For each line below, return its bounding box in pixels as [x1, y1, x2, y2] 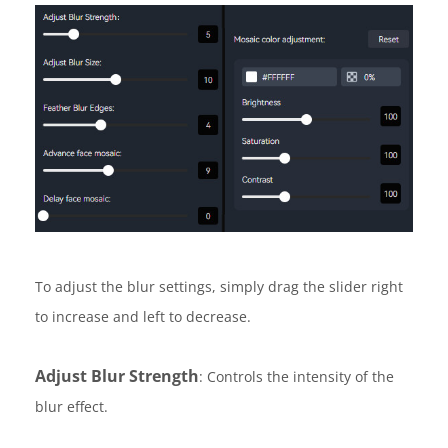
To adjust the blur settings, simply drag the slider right [35, 277, 403, 297]
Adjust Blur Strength [35, 365, 199, 388]
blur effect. [35, 397, 108, 417]
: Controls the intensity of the [199, 367, 394, 387]
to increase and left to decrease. [35, 307, 251, 327]
